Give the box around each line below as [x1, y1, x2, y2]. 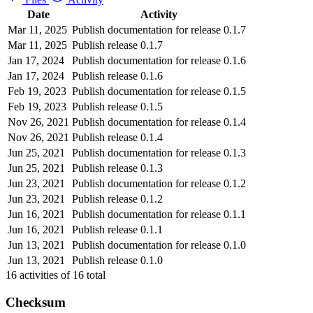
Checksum [6, 294, 66, 310]
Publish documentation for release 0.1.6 [72, 54, 246, 66]
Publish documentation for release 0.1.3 [72, 146, 246, 159]
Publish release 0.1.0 [72, 254, 163, 266]
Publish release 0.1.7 [72, 38, 163, 51]
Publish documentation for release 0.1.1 [72, 208, 246, 220]
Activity [140, 8, 177, 20]
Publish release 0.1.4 [72, 131, 163, 143]
